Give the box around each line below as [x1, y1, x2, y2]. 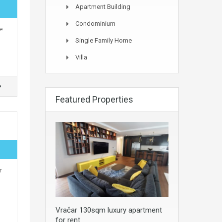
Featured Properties [55, 94, 133, 105]
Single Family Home [75, 37, 132, 44]
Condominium [75, 20, 115, 27]
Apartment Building [75, 3, 130, 10]
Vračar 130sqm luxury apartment [55, 206, 162, 215]
